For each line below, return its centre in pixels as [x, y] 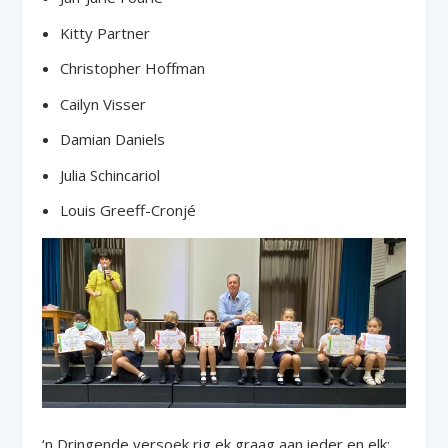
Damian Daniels [112, 139]
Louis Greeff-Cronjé [127, 210]
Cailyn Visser [102, 103]
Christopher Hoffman [132, 68]
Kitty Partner [104, 32]
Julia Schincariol [109, 174]
